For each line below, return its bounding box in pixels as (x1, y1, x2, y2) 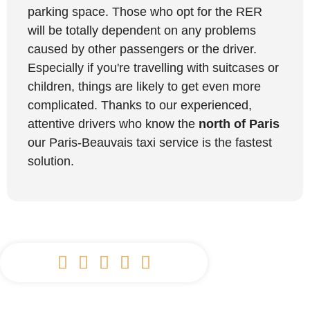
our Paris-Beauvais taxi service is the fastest (28, 135, 272, 149)
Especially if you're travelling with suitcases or (28, 60, 279, 75)
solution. (28, 154, 74, 168)
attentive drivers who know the (28, 116, 199, 131)
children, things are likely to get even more (28, 79, 261, 93)
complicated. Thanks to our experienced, (28, 98, 252, 112)
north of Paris (199, 116, 280, 131)
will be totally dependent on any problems (28, 23, 256, 37)
